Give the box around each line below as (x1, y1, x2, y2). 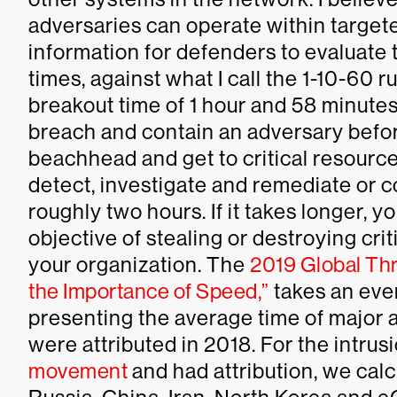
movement (28, 358, 128, 383)
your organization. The (28, 252, 250, 276)
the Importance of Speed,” (28, 278, 269, 303)
